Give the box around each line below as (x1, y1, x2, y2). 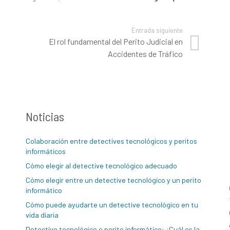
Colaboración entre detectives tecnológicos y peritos (25, 137, 197, 145)
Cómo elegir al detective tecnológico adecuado (25, 161, 177, 170)
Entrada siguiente (131, 26, 183, 34)
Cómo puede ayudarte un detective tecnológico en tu (25, 200, 198, 209)
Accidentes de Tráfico (108, 48, 183, 59)
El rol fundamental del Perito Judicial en (49, 36, 183, 46)
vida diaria (25, 210, 59, 219)
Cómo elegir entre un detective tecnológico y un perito (25, 176, 201, 184)
